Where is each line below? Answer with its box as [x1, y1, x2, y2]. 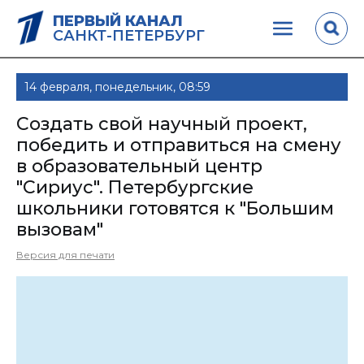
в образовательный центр [16, 155, 262, 177]
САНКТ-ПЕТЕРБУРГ [53, 26, 205, 45]
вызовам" [16, 219, 103, 240]
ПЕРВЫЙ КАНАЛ [53, 11, 183, 30]
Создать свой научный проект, [16, 113, 307, 135]
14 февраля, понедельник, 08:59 [24, 80, 210, 94]
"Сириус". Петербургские [16, 176, 253, 198]
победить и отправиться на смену [16, 134, 341, 156]
